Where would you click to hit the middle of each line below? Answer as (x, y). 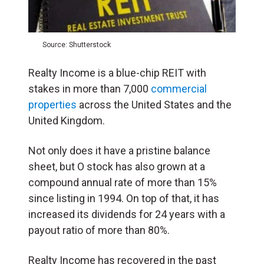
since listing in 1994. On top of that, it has (124, 199)
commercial (179, 89)
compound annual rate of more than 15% (123, 183)
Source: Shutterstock (77, 45)
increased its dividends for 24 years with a (127, 214)
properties (52, 105)
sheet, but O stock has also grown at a (117, 167)
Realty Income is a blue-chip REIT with (117, 73)
